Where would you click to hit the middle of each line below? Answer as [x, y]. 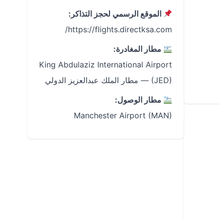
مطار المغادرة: [138, 49]
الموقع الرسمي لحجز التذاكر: [116, 14]
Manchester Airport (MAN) [123, 115]
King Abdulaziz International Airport [106, 65]
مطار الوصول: [139, 100]
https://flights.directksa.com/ [120, 29]
